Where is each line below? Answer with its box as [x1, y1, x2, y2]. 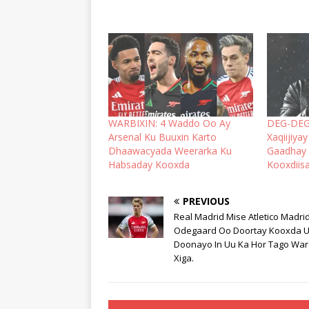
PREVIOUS [183, 194, 230, 208]
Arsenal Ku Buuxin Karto [108, 130, 217, 143]
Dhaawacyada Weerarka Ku [108, 143, 232, 157]
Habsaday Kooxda [108, 157, 190, 171]
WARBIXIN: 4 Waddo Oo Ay [108, 116, 230, 130]
